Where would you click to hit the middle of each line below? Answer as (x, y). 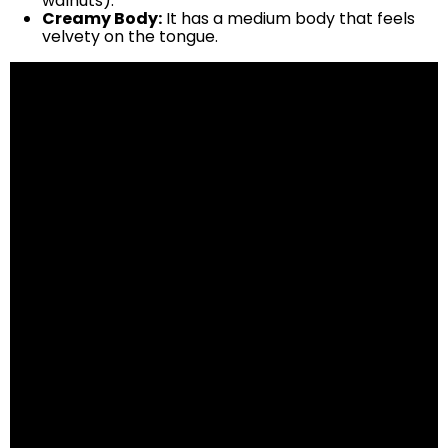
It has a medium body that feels (288, 18)
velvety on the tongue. (130, 36)
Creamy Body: (102, 18)
